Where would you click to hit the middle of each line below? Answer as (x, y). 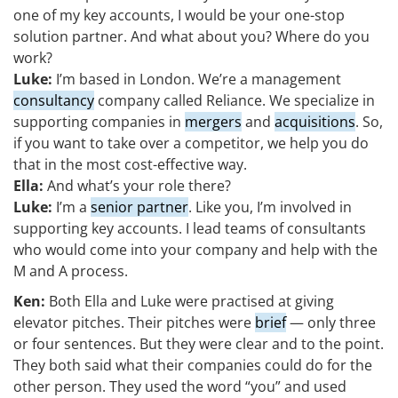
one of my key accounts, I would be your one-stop (179, 16)
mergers (213, 122)
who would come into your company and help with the (195, 250)
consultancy (54, 101)
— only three (331, 323)
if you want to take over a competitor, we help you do (191, 143)
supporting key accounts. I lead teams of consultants (190, 229)
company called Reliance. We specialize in (235, 101)
